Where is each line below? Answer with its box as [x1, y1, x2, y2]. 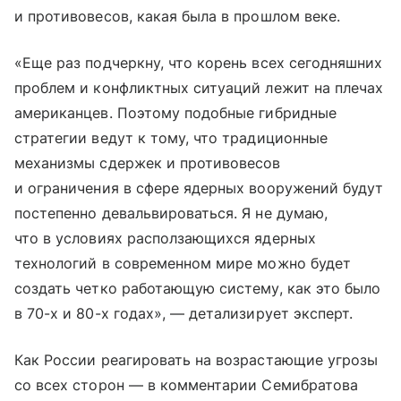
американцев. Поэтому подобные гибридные [14, 103, 337, 122]
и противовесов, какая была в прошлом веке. [14, 6, 341, 25]
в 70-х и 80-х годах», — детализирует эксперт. [14, 303, 354, 322]
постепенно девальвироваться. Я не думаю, [14, 203, 328, 222]
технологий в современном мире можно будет [14, 253, 351, 272]
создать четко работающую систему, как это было [14, 278, 381, 297]
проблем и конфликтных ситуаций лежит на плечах [14, 78, 384, 97]
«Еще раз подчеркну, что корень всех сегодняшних [14, 53, 383, 72]
